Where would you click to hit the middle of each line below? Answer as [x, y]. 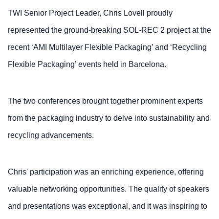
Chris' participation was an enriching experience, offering [106, 172]
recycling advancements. [51, 135]
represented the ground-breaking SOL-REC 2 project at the [109, 30]
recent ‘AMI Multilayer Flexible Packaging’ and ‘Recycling [107, 47]
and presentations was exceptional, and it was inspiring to [108, 206]
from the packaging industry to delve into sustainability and [109, 118]
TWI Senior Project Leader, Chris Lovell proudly [90, 13]
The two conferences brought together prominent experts [105, 101]
